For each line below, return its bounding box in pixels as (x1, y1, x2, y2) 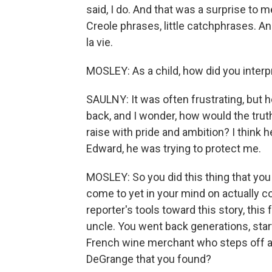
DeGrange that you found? (86, 253, 211, 265)
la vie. (86, 36, 113, 49)
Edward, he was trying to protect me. (86, 142, 261, 155)
